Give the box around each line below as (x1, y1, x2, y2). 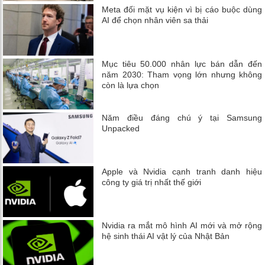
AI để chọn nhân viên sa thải (102, 15, 209, 25)
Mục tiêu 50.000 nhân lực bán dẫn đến (102, 59, 262, 69)
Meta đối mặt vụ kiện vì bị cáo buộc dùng (102, 5, 262, 15)
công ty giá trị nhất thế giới (102, 177, 202, 187)
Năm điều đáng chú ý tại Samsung (102, 112, 262, 122)
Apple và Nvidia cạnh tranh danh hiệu (102, 166, 262, 176)
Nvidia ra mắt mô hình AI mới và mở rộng (102, 220, 262, 230)
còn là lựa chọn (102, 80, 160, 90)
